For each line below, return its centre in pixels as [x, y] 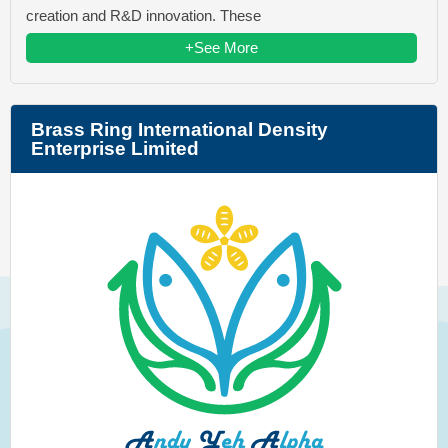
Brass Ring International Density [179, 130]
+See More [221, 48]
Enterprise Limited [115, 149]
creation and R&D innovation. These [143, 16]
